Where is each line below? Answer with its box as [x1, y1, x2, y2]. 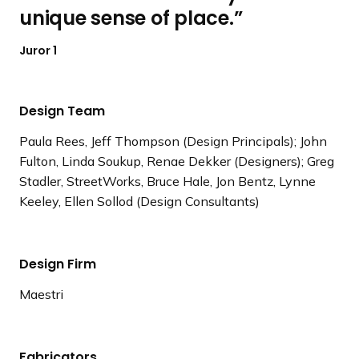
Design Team [19, 102, 105, 120]
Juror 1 [19, 42, 57, 58]
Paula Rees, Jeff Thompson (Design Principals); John [19, 133, 327, 149]
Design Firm [19, 255, 96, 273]
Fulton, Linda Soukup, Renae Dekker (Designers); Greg [19, 153, 334, 169]
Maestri [19, 286, 63, 302]
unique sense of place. [19, 5, 234, 31]
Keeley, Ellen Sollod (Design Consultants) [19, 193, 260, 209]
